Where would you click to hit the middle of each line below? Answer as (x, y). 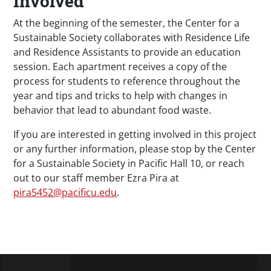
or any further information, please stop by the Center (135, 149)
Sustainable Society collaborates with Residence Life (132, 38)
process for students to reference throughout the (127, 81)
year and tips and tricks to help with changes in (121, 96)
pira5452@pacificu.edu (65, 193)
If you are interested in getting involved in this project (135, 135)
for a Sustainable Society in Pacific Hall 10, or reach (129, 164)
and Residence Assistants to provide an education (127, 52)
